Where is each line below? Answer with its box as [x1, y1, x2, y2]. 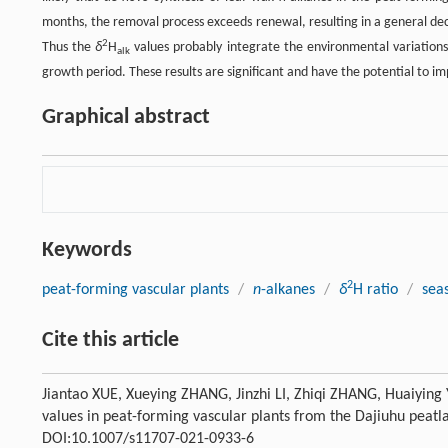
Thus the [42, 40, 96, 55]
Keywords [42, 239, 132, 262]
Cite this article [42, 329, 179, 352]
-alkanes [261, 282, 315, 298]
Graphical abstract [42, 106, 210, 129]
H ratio [353, 282, 398, 298]
